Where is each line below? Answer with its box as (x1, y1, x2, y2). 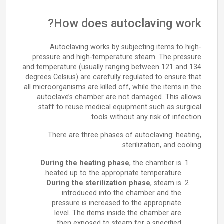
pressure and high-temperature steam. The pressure (32, 53, 201, 61)
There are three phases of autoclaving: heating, (48, 131, 201, 139)
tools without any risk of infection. (91, 113, 201, 121)
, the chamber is (129, 159, 181, 167)
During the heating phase (40, 159, 129, 167)
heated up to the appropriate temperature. (45, 169, 181, 177)
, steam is (150, 179, 181, 187)
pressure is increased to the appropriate (52, 199, 181, 207)
